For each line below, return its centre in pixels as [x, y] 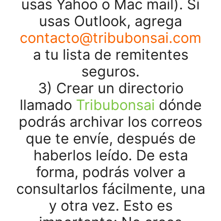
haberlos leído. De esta [110, 155]
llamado [48, 105]
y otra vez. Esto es [110, 205]
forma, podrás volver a [110, 172]
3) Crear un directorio [110, 88]
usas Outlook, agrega [110, 21]
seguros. [110, 71]
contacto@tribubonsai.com [110, 38]
